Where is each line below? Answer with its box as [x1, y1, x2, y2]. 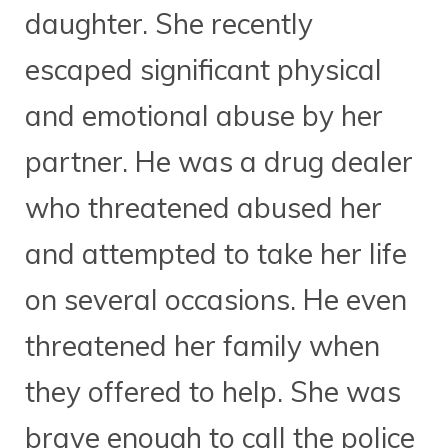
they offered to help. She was [25, 374, 401, 410]
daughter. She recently [25, 6, 313, 42]
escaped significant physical [25, 52, 382, 88]
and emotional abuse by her [25, 98, 383, 134]
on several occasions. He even [25, 282, 407, 318]
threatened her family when [25, 328, 380, 364]
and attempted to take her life [25, 236, 407, 272]
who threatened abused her [25, 190, 382, 226]
